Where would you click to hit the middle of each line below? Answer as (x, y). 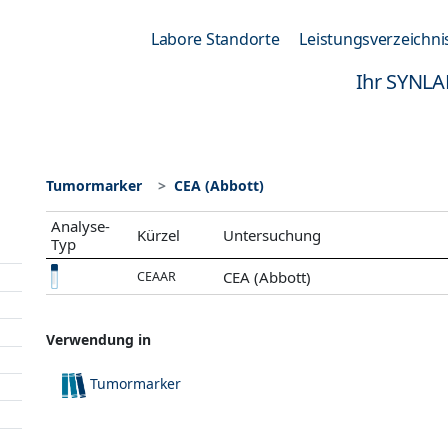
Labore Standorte (215, 39)
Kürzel (159, 235)
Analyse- (81, 226)
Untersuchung (272, 235)
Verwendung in (98, 339)
